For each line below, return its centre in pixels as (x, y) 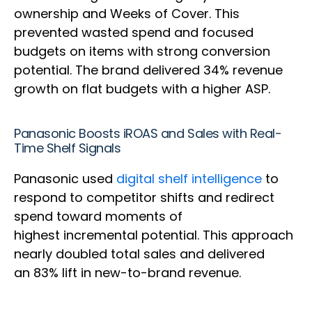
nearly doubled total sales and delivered (139, 254)
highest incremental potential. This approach (154, 235)
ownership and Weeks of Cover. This (127, 14)
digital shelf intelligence (189, 179)
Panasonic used (65, 179)
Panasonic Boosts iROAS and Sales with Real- (148, 134)
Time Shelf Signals (69, 148)
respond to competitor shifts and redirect (144, 198)
